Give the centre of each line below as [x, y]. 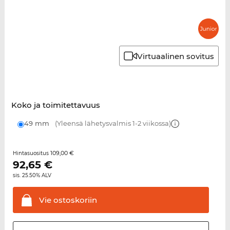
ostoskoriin [74, 200]
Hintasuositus [31, 154]
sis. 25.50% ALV [32, 176]
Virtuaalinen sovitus [176, 56]
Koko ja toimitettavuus [55, 105]
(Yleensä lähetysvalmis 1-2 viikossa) [112, 123]
